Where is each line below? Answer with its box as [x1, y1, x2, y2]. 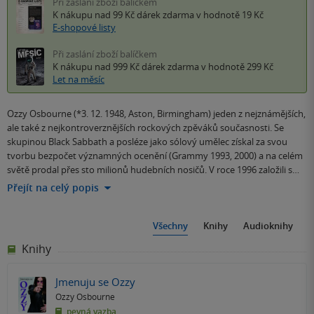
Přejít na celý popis [7, 181, 99, 195]
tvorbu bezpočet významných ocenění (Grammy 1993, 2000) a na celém [7, 149, 303, 163]
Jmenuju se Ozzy [55, 275, 135, 289]
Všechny [153, 219, 188, 233]
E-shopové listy [53, 21, 116, 34]
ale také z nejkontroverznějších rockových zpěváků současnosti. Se [7, 121, 284, 135]
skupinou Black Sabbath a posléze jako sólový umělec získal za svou [7, 135, 287, 149]
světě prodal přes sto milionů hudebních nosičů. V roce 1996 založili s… [7, 163, 299, 177]
